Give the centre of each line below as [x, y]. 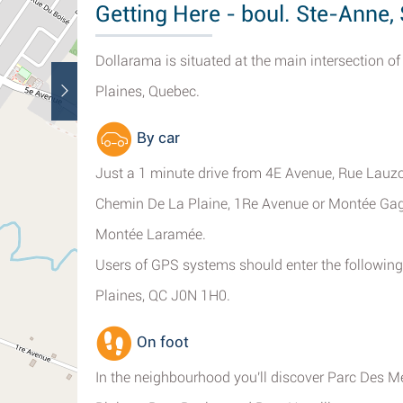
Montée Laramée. [151, 234]
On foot [161, 342]
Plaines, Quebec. [148, 91]
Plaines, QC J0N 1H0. [163, 296]
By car [157, 138]
